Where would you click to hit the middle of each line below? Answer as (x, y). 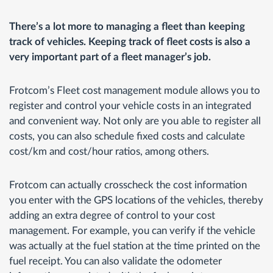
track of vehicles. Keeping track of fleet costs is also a (130, 41)
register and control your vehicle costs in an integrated (130, 105)
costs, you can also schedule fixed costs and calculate (127, 136)
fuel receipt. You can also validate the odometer (115, 261)
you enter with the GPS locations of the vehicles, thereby (136, 200)
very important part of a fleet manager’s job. (110, 57)
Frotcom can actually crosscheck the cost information (128, 185)
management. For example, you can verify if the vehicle (132, 230)
